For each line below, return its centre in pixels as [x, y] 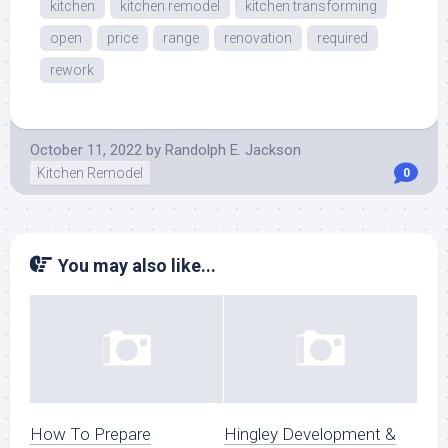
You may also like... [137, 265]
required [342, 38]
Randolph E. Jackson [233, 150]
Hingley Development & [310, 434]
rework [72, 70]
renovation [258, 38]
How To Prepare [90, 434]
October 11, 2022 [86, 150]
